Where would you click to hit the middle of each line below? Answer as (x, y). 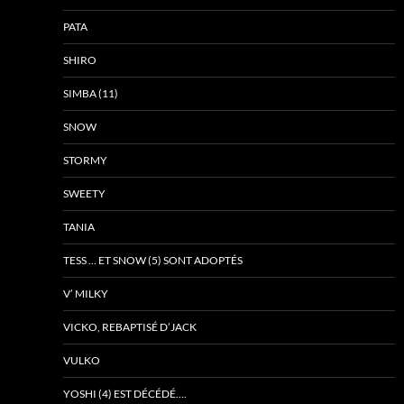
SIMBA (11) (91, 93)
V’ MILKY (86, 293)
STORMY (85, 160)
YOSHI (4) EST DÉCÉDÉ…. (125, 393)
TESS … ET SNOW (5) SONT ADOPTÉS (153, 260)
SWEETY (84, 193)
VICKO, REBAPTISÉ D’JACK (130, 326)
